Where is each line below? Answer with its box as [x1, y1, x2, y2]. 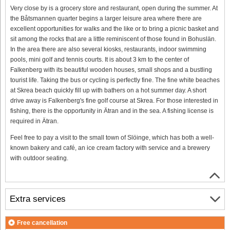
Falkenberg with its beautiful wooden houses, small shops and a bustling [10, 66, 212, 73]
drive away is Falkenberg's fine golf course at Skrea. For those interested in [10, 97, 218, 104]
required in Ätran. [10, 117, 59, 125]
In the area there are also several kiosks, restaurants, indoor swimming [10, 45, 206, 53]
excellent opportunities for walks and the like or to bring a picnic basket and [10, 25, 219, 32]
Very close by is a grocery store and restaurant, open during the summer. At [10, 4, 218, 12]
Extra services [10, 194, 66, 204]
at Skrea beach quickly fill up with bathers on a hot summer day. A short [10, 86, 206, 94]
